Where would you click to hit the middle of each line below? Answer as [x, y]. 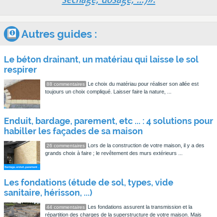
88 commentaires [66, 84]
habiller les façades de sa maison [73, 131]
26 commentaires [66, 146]
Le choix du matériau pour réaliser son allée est [142, 84]
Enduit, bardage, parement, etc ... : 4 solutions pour [108, 121]
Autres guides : [58, 34]
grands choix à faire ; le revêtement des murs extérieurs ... [114, 153]
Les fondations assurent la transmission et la [139, 207]
